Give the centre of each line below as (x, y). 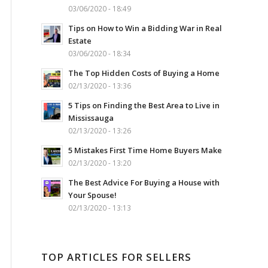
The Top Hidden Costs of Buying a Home (144, 73)
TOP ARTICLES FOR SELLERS (116, 257)
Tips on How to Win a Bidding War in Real (145, 28)
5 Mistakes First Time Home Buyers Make (145, 150)
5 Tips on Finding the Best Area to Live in (144, 105)
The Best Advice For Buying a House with (144, 182)
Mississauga (91, 118)
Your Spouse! (92, 195)
